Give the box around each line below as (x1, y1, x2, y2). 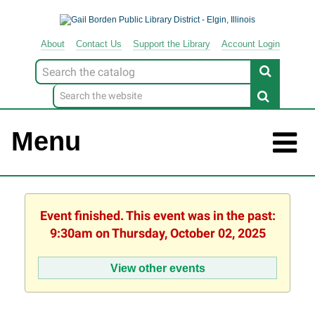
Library (180, 39, 210, 50)
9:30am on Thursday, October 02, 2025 (49, 226, 266, 241)
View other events (110, 261, 205, 274)
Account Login (221, 39, 280, 50)
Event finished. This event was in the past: (39, 208, 276, 224)
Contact (76, 39, 108, 50)
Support (133, 39, 165, 50)
